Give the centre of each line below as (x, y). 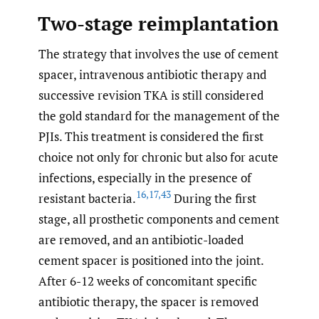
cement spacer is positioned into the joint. (151, 260)
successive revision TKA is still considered (151, 95)
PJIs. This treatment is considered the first (151, 136)
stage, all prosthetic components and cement (159, 219)
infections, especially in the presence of (145, 177)
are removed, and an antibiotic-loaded (141, 239)
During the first (214, 198)
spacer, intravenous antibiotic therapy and (152, 74)
